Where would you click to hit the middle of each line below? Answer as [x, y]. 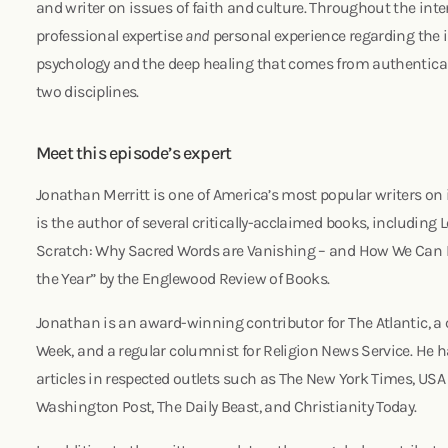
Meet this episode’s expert [134, 152]
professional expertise [111, 35]
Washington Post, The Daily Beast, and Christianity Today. [230, 406]
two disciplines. [87, 91]
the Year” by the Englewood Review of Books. [186, 278]
